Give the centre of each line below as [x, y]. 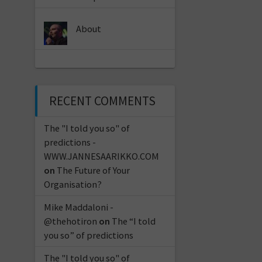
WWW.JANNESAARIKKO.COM [101, 156]
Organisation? [73, 184]
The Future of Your [93, 170]
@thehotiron [70, 221]
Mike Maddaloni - [78, 207]
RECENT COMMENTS [102, 101]
